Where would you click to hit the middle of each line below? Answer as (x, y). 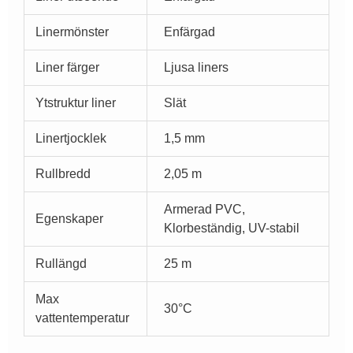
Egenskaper (70, 219)
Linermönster (72, 32)
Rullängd (61, 264)
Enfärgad (190, 32)
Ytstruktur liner (76, 103)
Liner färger (68, 68)
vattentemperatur (83, 318)
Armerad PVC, (205, 210)
